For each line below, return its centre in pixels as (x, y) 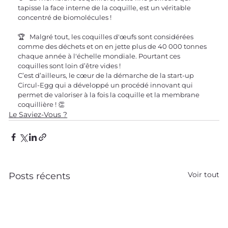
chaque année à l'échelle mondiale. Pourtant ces (100, 56)
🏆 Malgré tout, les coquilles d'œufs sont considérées (107, 36)
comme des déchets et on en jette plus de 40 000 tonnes (113, 46)
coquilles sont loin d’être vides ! (69, 65)
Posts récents (40, 176)
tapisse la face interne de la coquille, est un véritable (105, 7)
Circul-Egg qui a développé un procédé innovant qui (106, 85)
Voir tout (203, 174)
